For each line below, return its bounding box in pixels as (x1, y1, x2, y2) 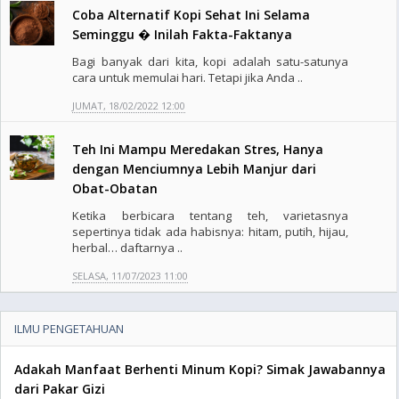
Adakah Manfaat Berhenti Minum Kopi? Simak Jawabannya (14, 361, 386, 378)
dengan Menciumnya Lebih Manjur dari (72, 160, 316, 177)
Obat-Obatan (72, 180, 158, 197)
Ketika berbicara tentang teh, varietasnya (72, 208, 349, 224)
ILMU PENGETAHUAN (14, 321, 124, 337)
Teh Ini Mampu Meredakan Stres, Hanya (72, 141, 323, 158)
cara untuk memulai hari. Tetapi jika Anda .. (72, 69, 303, 85)
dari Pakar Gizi (14, 380, 105, 397)
